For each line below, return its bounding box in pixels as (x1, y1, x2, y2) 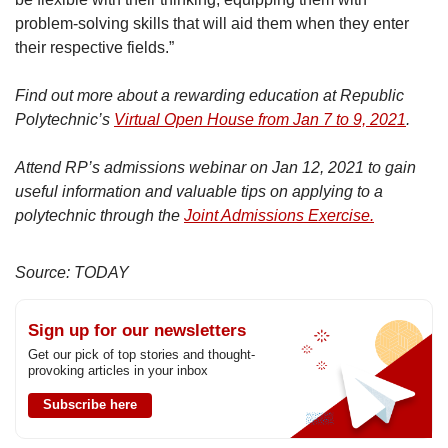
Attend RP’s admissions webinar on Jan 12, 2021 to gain (15, 159, 416, 177)
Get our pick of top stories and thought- (28, 347, 255, 363)
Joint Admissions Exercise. (184, 207, 374, 225)
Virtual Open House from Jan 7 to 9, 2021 (114, 111, 406, 129)
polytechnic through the (15, 207, 184, 225)
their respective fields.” (15, 39, 174, 57)
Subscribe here (43, 397, 137, 413)
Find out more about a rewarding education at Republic (15, 87, 404, 105)
